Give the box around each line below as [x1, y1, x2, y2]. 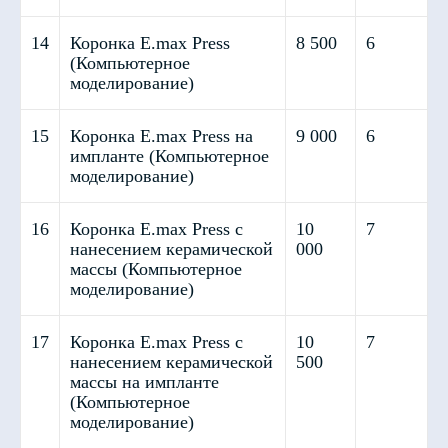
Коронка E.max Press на [70, 126, 253, 146]
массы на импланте [70, 372, 219, 392]
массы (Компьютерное [70, 259, 242, 279]
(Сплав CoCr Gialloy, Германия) [19, 261, 299, 285]
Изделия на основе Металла [19, 240, 276, 264]
